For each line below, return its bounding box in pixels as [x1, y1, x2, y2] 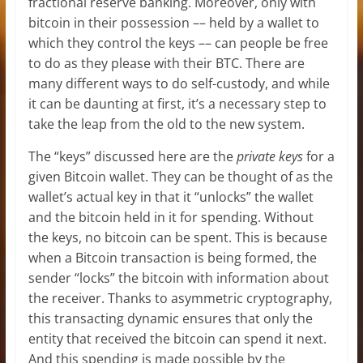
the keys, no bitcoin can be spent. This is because [28, 228, 327, 246]
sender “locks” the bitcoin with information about [28, 268, 329, 287]
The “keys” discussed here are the [28, 147, 237, 165]
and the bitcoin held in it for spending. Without [28, 207, 314, 226]
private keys [236, 147, 303, 165]
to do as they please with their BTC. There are [28, 53, 305, 72]
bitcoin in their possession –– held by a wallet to [28, 13, 319, 32]
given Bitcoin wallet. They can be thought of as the [28, 167, 333, 186]
